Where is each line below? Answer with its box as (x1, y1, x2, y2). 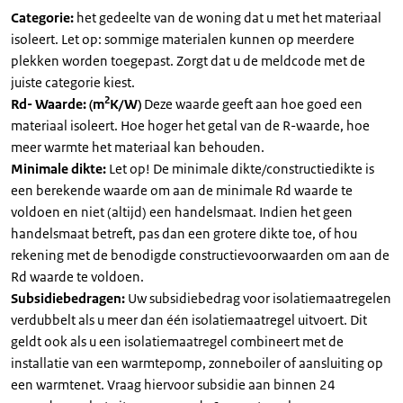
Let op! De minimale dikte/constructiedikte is (109, 160, 374, 177)
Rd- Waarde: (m (11, 95, 104, 112)
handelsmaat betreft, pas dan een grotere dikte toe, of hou (11, 225, 357, 242)
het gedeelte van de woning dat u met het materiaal (76, 9, 381, 26)
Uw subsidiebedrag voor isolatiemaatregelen (128, 290, 391, 307)
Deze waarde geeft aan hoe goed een (144, 95, 363, 112)
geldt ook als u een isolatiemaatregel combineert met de (11, 333, 344, 350)
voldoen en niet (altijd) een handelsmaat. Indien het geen (11, 203, 353, 220)
